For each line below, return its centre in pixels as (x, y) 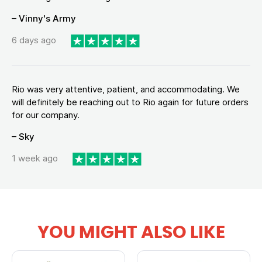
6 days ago (34, 40)
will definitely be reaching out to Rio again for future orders (130, 102)
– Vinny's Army (44, 18)
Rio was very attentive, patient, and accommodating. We (126, 89)
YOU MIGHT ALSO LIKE (131, 232)
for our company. (46, 115)
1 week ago (35, 158)
